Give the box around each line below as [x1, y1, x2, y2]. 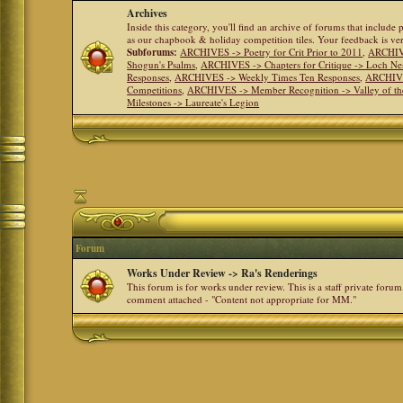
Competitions [127, 83, 183, 96]
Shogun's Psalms [127, 58, 196, 71]
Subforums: [127, 45, 178, 59]
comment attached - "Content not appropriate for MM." [127, 292, 357, 306]
